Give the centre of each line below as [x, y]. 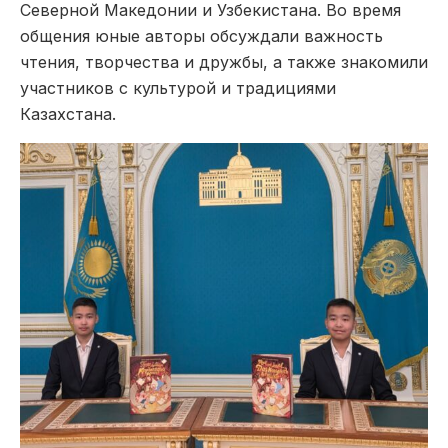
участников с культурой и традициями [178, 88]
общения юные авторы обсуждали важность [201, 36]
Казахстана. [68, 114]
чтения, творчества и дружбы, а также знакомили [224, 62]
